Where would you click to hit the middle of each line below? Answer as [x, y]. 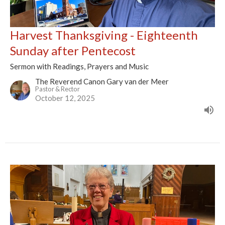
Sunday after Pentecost [73, 50]
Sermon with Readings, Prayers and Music [79, 66]
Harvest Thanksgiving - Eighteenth [104, 35]
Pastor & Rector [58, 89]
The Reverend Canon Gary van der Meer [102, 81]
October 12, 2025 [65, 98]
